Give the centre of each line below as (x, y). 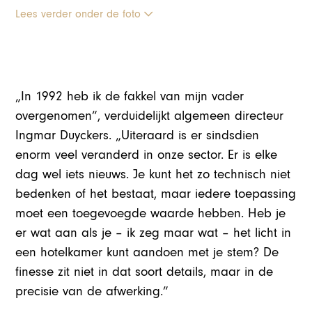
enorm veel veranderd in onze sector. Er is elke (147, 155)
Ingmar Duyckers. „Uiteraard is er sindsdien (138, 136)
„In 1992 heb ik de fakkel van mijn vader (130, 97)
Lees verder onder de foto (80, 14)
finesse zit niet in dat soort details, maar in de (145, 272)
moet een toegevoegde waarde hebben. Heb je (151, 214)
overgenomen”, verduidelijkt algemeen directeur (150, 116)
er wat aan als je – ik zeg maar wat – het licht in (154, 233)
